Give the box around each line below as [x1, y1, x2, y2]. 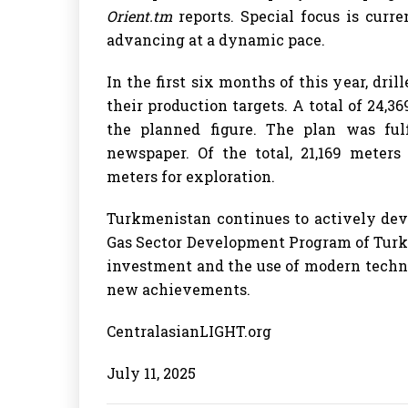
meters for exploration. [107, 167, 275, 186]
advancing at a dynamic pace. [107, 30, 325, 49]
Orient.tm [107, 6, 172, 25]
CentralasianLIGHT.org [107, 321, 271, 341]
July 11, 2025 [107, 363, 196, 382]
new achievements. [107, 280, 250, 299]
